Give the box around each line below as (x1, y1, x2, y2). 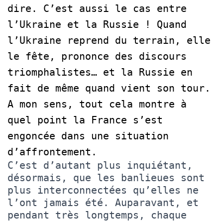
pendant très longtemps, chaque (7, 209, 187, 221)
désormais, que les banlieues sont (7, 171, 205, 184)
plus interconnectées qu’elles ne (7, 184, 199, 196)
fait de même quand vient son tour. (7, 82, 211, 94)
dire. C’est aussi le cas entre (7, 2, 187, 14)
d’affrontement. (7, 145, 97, 158)
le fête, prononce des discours (7, 50, 187, 62)
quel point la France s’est (7, 113, 163, 126)
